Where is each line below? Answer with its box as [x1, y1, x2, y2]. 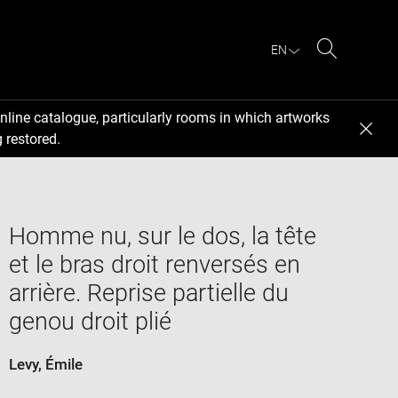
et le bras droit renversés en [8, 250, 300, 279]
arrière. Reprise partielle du [8, 278, 289, 307]
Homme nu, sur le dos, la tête [8, 221, 316, 251]
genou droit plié [8, 306, 171, 336]
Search [326, 60, 373, 78]
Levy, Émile [8, 354, 83, 373]
